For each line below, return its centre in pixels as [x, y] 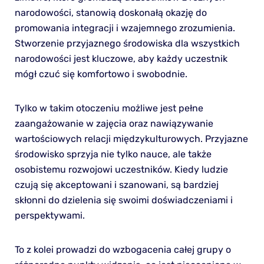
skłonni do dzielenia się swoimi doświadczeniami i [123, 200]
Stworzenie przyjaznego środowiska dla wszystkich [127, 44]
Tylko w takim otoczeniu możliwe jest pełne [109, 108]
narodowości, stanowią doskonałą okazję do [110, 13]
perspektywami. [49, 216]
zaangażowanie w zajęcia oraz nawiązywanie [114, 124]
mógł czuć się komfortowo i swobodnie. [101, 74]
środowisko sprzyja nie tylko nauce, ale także [113, 154]
